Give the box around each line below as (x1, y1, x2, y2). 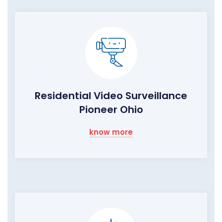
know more (89, 127, 133, 138)
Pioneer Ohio (79, 103, 143, 117)
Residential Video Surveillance (35, 89, 187, 103)
